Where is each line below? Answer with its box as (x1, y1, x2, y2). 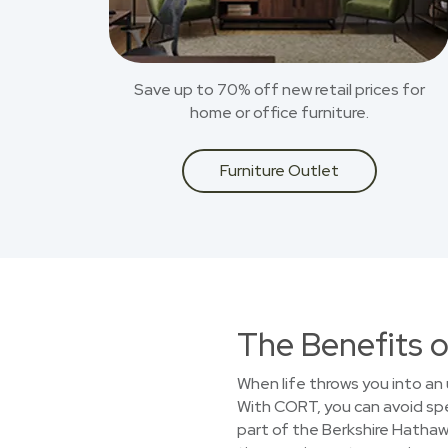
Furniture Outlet (219, 160, 339, 181)
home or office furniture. (189, 102, 369, 123)
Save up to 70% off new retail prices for (133, 79, 425, 100)
